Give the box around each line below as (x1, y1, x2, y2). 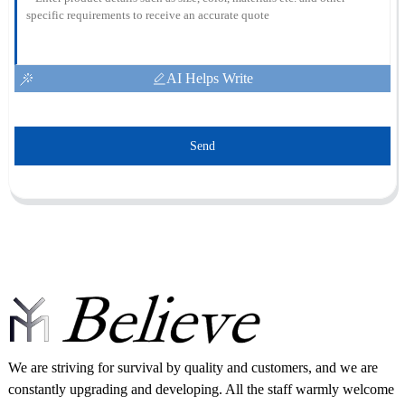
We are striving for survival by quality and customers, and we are (7, 359, 378, 375)
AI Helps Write (165, 70, 253, 86)
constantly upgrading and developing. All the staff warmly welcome (7, 381, 394, 397)
